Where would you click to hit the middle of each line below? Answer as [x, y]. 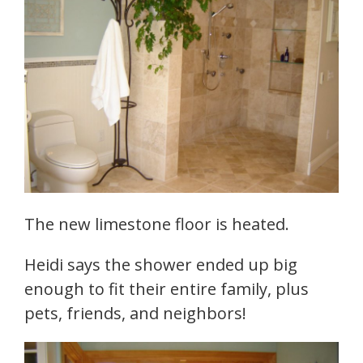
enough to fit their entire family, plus [167, 289]
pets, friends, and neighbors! [135, 314]
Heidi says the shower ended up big [161, 265]
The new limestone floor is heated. [157, 224]
